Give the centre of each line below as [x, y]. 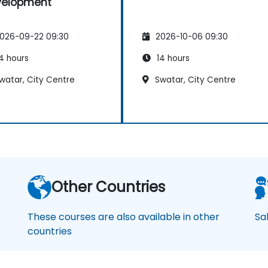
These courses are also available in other [124, 217]
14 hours [172, 58]
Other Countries [108, 187]
